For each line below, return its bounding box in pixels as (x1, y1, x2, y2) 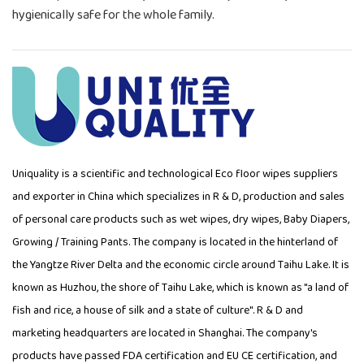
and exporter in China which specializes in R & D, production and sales (12, 187, 344, 206)
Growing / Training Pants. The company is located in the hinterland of (12, 232, 338, 251)
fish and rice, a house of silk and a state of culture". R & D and (12, 301, 303, 319)
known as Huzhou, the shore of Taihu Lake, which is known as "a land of (12, 278, 349, 297)
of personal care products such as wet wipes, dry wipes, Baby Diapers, (12, 210, 349, 228)
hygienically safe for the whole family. (12, 4, 214, 25)
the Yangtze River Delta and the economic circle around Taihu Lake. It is (12, 255, 349, 274)
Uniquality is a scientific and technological (12, 164, 215, 183)
